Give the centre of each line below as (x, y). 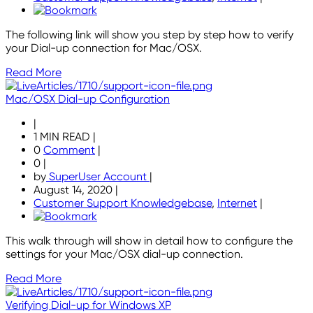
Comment (69, 150)
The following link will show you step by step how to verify (150, 35)
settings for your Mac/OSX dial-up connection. (124, 254)
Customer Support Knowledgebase (123, 203)
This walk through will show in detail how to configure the (149, 241)
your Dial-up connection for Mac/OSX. (104, 48)
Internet (237, 203)
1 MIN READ (63, 137)
